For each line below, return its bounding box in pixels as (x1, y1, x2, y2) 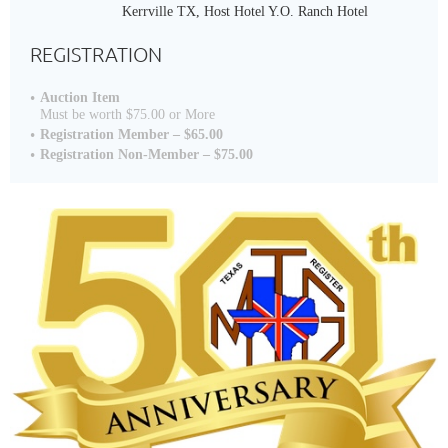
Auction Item (40, 90, 120, 105)
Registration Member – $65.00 (40, 127, 223, 142)
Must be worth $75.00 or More (40, 107, 215, 122)
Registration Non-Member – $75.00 (40, 147, 253, 162)
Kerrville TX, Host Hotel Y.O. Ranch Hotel (122, 4, 368, 19)
